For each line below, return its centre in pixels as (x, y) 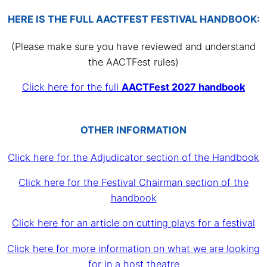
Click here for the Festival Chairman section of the (133, 183)
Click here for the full (72, 87)
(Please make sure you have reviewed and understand (133, 46)
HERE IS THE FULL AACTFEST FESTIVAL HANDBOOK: (133, 19)
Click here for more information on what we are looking (133, 248)
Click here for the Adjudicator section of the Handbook (133, 157)
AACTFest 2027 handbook (183, 87)
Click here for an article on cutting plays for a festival (133, 223)
